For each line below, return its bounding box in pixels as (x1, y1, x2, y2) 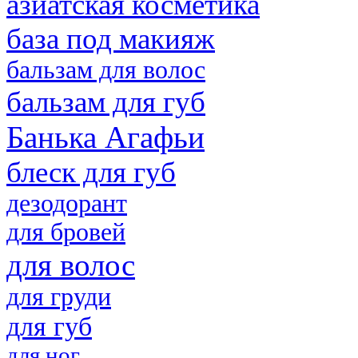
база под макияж (6, 22, 215, 55)
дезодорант (6, 189, 127, 217)
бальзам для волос (6, 55, 205, 84)
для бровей (6, 217, 125, 246)
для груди (6, 282, 111, 311)
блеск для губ (6, 155, 176, 189)
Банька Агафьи (6, 119, 205, 154)
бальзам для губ (6, 85, 205, 118)
